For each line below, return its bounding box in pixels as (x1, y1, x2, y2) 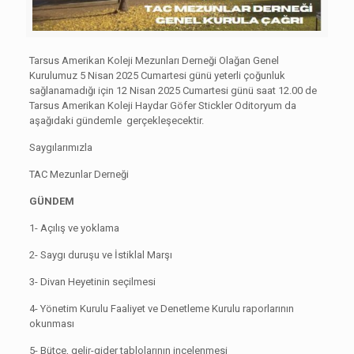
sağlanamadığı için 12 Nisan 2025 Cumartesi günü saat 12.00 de (28, 85, 319, 97)
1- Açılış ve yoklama (28, 222, 119, 235)
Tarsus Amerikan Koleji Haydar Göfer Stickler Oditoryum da (28, 100, 296, 112)
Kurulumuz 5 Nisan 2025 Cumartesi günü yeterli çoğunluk (28, 70, 285, 82)
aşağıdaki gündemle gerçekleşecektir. (28, 115, 204, 127)
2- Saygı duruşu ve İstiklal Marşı (28, 249, 172, 262)
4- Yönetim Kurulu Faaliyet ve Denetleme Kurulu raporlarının (28, 303, 294, 315)
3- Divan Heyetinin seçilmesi (28, 276, 156, 288)
